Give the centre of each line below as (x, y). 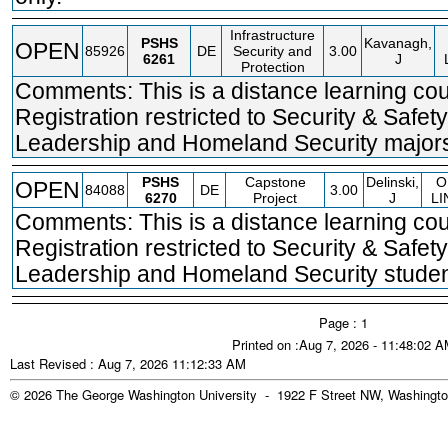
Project (275, 198)
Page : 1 (343, 322)
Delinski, (392, 182)
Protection (272, 67)
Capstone (275, 182)
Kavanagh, (398, 43)
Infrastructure (272, 35)
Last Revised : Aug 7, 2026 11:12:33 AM (128, 363)
